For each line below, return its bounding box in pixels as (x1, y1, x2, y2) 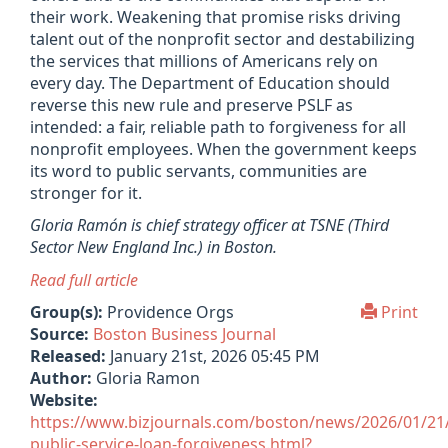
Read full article (30, 268, 138, 291)
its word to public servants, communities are (30, 159, 367, 182)
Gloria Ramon (96, 367, 200, 389)
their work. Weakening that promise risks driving (30, 5, 401, 28)
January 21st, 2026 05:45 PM (110, 345, 320, 367)
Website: (30, 389, 98, 411)
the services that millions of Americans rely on (30, 49, 378, 72)
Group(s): (30, 301, 103, 323)
